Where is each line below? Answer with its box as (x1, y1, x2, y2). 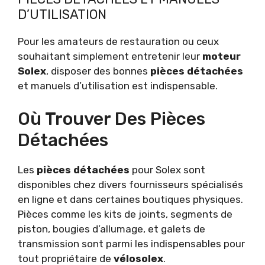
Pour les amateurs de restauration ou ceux (18, 35, 219, 47)
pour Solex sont (130, 164, 205, 176)
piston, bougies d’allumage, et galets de (18, 223, 205, 235)
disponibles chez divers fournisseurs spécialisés (18, 179, 243, 191)
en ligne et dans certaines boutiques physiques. (18, 193, 243, 206)
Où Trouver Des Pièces (18, 108, 205, 130)
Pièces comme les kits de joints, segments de (18, 208, 232, 221)
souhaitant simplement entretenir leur (18, 50, 202, 62)
